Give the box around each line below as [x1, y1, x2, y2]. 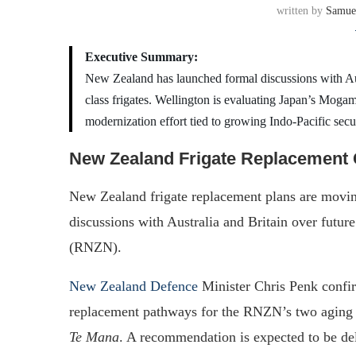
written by [276, 4, 326, 17]
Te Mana [69, 328, 119, 345]
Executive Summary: [85, 49, 198, 64]
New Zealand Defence [69, 277, 198, 294]
